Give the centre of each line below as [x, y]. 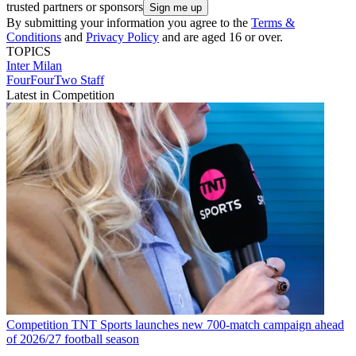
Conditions [34, 37]
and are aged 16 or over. [221, 37]
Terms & [273, 23]
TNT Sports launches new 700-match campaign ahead [208, 324]
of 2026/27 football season [73, 339]
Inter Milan [34, 66]
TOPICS [29, 52]
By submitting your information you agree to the [129, 23]
